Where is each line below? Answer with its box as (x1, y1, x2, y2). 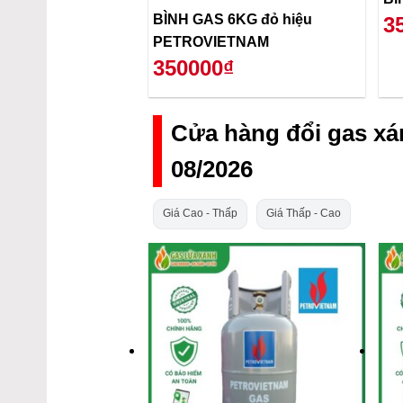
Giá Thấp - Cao (266, 207, 342, 220)
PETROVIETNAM (153, 34, 270, 50)
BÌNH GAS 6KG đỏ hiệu (153, 12, 313, 28)
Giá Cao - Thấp (163, 207, 238, 220)
